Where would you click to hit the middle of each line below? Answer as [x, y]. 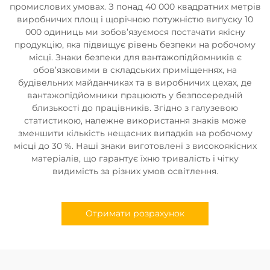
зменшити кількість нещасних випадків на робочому [135, 133]
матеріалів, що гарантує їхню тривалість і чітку [135, 158]
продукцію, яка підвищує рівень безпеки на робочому [135, 44]
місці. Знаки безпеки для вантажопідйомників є [135, 57]
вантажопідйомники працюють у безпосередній [135, 95]
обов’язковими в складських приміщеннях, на [135, 70]
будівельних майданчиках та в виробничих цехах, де [135, 82]
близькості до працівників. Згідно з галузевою [135, 108]
